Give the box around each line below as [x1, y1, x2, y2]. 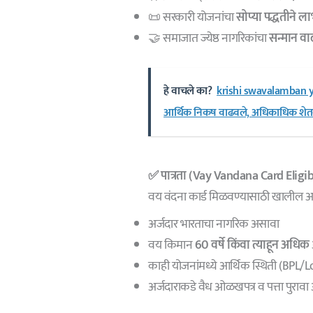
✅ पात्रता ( [148, 165, 193, 187]
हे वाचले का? [163, 81, 212, 101]
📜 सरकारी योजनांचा [148, 6, 237, 28]
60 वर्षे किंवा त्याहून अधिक [194, 234, 310, 256]
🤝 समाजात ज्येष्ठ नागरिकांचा [148, 27, 270, 49]
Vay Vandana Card [192, 165, 286, 187]
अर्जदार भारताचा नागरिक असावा [148, 213, 279, 235]
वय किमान [148, 234, 195, 256]
